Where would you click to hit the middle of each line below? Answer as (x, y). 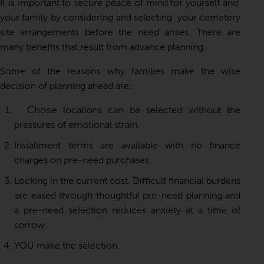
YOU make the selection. (67, 245)
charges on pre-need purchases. (83, 160)
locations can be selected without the (148, 110)
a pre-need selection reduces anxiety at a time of (127, 210)
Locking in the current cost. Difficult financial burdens (127, 180)
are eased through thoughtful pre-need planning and (127, 195)
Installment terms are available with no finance (127, 145)
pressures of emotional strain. (77, 124)
